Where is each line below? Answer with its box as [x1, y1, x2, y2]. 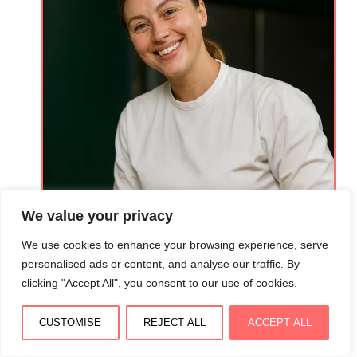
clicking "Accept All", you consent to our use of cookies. [22, 277, 297, 289]
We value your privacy [22, 208, 173, 224]
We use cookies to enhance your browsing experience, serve [22, 238, 328, 251]
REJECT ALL [143, 316, 206, 328]
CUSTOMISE [39, 316, 102, 328]
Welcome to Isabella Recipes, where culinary [41, 329, 309, 345]
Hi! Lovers [139, 286, 238, 311]
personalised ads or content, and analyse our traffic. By [22, 257, 300, 270]
